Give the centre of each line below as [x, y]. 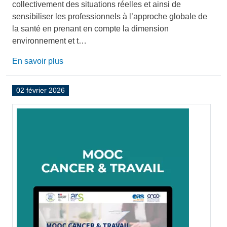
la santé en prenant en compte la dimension [90, 29]
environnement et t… [49, 41]
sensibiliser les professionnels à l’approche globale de [110, 17]
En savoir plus [38, 61]
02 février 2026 [41, 90]
